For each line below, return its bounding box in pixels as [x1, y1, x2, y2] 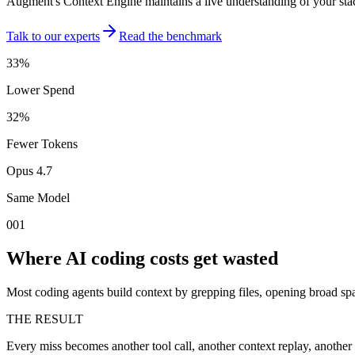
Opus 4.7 [6, 163, 52, 177]
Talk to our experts [6, 29, 100, 43]
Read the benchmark [119, 29, 222, 43]
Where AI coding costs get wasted [6, 247, 278, 269]
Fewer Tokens [6, 136, 78, 151]
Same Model [6, 190, 70, 204]
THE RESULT [6, 311, 83, 326]
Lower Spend [6, 82, 74, 97]
